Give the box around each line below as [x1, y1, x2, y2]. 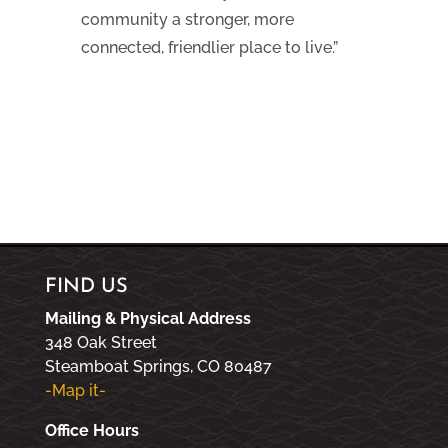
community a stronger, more [80, 9, 294, 29]
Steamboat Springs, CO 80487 [44, 356, 272, 376]
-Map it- [44, 380, 106, 400]
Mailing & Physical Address [44, 308, 251, 328]
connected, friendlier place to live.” [80, 37, 338, 57]
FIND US [44, 276, 128, 297]
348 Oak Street [44, 332, 157, 352]
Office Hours [44, 420, 139, 440]
